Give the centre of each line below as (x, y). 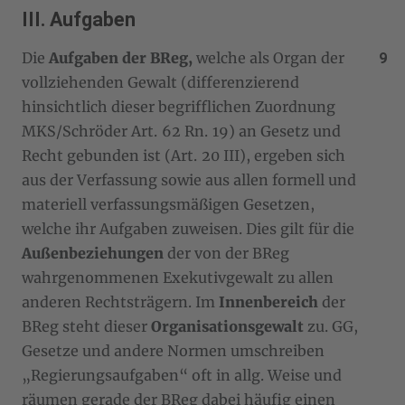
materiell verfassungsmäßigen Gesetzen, (168, 204)
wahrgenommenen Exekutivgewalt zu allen (178, 277)
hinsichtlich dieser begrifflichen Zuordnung (179, 106)
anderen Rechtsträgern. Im (120, 301)
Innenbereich (268, 301)
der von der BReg (226, 253)
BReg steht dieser (86, 326)
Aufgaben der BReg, (121, 57)
